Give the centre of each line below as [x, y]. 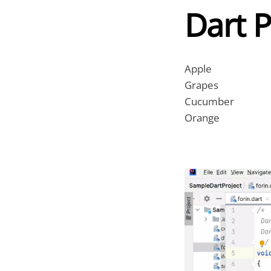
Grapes [201, 85]
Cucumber [209, 102]
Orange [202, 118]
